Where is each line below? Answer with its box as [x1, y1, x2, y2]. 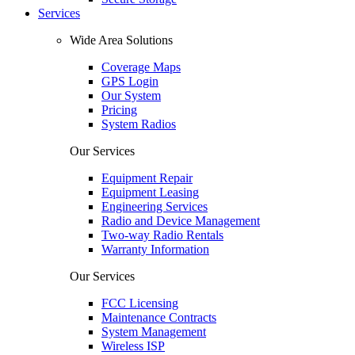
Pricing [101, 103, 137, 116]
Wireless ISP [101, 339, 165, 353]
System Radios [101, 117, 176, 131]
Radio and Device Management [101, 214, 260, 227]
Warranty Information [101, 242, 209, 256]
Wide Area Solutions [70, 33, 173, 47]
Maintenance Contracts [101, 311, 216, 324]
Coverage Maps [101, 60, 181, 74]
